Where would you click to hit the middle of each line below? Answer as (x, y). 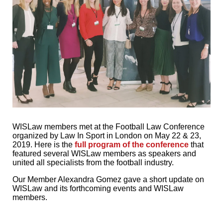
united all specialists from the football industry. (93, 162)
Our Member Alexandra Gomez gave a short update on (108, 179)
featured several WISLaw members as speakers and (104, 153)
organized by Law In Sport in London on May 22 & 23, (107, 135)
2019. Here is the (43, 144)
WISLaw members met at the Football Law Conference (109, 126)
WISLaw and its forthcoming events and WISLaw (98, 188)
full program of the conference (131, 144)
